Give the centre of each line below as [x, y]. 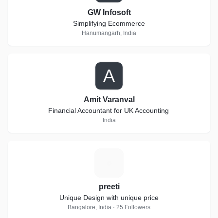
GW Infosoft [109, 12]
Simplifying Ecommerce [109, 23]
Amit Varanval [109, 100]
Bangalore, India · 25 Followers [109, 207]
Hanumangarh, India [109, 33]
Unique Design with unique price [109, 198]
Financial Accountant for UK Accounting [109, 110]
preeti [109, 187]
